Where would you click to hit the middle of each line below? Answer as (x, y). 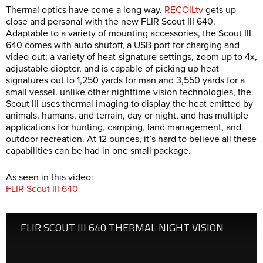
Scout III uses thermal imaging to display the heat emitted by (129, 104)
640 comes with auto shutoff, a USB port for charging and (123, 45)
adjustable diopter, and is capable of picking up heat (112, 68)
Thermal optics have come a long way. (85, 10)
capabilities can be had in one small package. (98, 151)
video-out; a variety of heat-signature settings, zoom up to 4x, (131, 57)
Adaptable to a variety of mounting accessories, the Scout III (129, 33)
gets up (220, 10)
